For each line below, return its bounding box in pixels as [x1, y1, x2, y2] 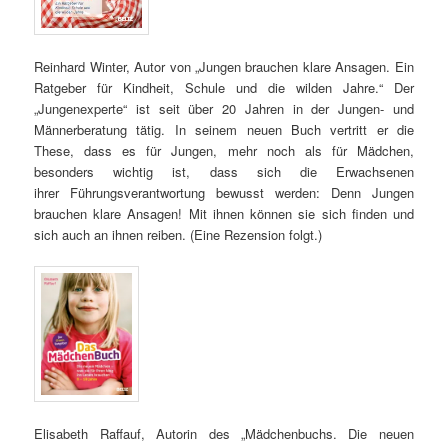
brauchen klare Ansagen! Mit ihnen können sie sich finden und [34, 204, 414, 224]
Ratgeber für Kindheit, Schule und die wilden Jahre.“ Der [34, 78, 414, 98]
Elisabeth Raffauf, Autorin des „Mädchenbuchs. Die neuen [34, 424, 414, 444]
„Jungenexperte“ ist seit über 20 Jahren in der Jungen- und [34, 99, 414, 119]
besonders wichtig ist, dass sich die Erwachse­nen [34, 162, 414, 182]
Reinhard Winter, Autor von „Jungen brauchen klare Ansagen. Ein [34, 57, 414, 77]
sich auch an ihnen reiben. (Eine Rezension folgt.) [34, 225, 323, 245]
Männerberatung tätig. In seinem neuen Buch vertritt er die [34, 120, 414, 140]
